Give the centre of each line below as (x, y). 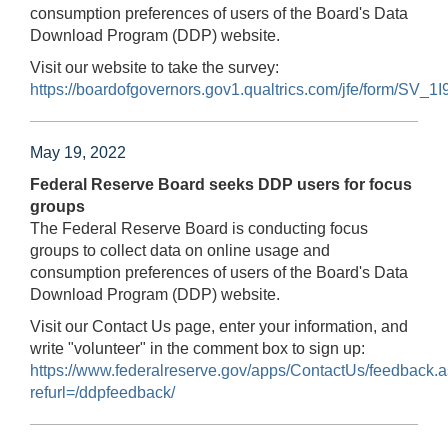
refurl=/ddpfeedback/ (102, 392)
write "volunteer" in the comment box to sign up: (197, 348)
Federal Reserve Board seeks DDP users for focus (221, 184)
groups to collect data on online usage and (180, 250)
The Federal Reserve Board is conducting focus (199, 228)
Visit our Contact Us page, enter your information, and (219, 326)
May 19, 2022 (78, 152)
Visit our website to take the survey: (154, 67)
